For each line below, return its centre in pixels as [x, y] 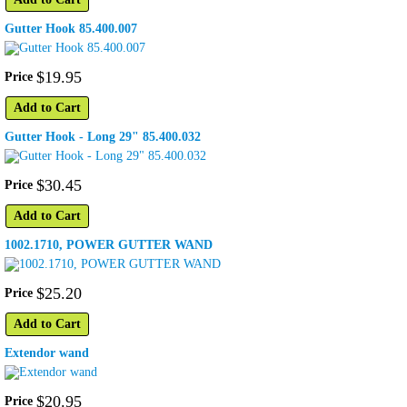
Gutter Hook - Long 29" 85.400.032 [103, 137]
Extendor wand [47, 353]
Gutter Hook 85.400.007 [71, 29]
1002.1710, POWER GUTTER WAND [109, 245]
